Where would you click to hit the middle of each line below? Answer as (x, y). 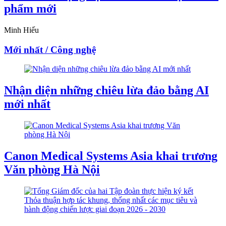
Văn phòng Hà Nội (52, 169)
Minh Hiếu (21, 30)
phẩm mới (30, 8)
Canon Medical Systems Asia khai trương (111, 156)
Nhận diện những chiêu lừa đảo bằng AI (106, 91)
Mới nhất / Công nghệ (50, 49)
